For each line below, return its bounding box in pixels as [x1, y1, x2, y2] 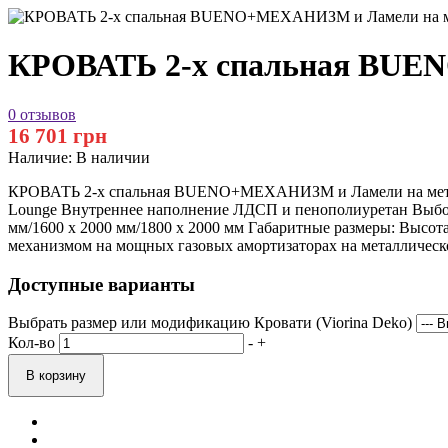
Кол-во [8, 334, 55, 352]
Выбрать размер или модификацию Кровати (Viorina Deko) [8, 314, 412, 332]
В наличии [76, 148, 150, 166]
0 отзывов [8, 105, 76, 123]
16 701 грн [8, 123, 107, 148]
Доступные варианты [8, 273, 195, 295]
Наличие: [8, 148, 72, 166]
